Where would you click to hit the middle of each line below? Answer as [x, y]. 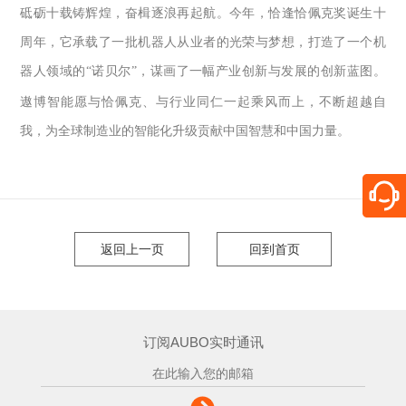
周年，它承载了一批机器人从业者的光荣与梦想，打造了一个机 [203, 43]
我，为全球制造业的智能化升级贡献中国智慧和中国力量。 [185, 131]
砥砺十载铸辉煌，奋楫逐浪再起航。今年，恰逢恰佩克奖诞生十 [203, 14]
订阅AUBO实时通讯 [203, 342]
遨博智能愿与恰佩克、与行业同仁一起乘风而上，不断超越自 [203, 102]
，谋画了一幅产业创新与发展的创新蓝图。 [261, 72]
